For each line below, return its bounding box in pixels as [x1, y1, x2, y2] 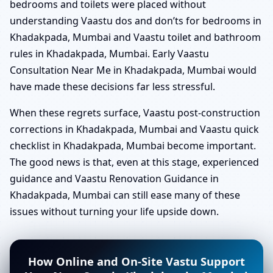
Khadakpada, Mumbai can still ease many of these [10, 188, 240, 202]
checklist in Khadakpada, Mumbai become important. [10, 139, 256, 153]
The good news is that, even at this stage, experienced [10, 155, 259, 169]
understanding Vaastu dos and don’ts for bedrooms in [10, 14, 261, 28]
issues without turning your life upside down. [10, 205, 219, 219]
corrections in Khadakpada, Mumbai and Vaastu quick [10, 122, 259, 136]
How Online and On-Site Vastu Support [28, 253, 245, 269]
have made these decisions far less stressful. [10, 80, 215, 94]
